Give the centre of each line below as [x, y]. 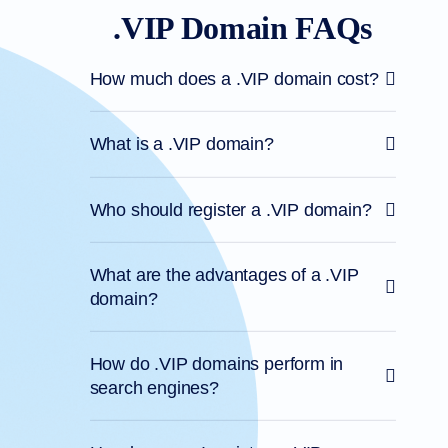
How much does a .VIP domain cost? [234, 79]
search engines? [154, 388]
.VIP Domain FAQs [243, 28]
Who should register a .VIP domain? [230, 209]
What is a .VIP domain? [181, 144]
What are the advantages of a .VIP [224, 274]
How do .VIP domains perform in [216, 364]
